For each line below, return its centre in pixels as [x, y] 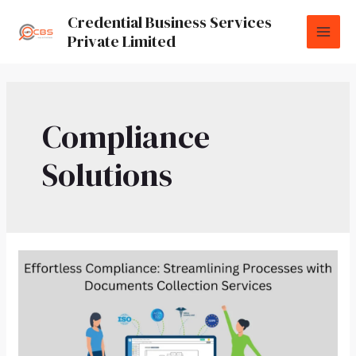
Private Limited [122, 41]
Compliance [126, 136]
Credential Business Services [170, 22]
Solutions [108, 174]
